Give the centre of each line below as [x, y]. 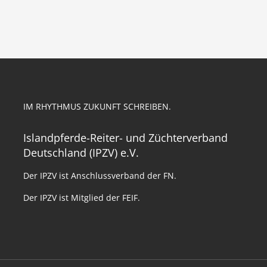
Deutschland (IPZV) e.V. [81, 153]
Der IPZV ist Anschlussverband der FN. [100, 176]
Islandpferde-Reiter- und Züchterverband [125, 138]
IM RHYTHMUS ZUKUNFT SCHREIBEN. [97, 106]
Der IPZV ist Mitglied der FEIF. [82, 198]
